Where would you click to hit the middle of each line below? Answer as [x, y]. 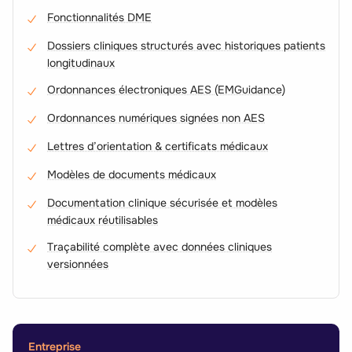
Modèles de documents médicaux [132, 174]
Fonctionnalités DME [100, 17]
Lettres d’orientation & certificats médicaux [158, 146]
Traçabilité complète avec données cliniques [160, 247]
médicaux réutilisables [103, 220]
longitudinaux [81, 63]
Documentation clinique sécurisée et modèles [163, 203]
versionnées [78, 264]
